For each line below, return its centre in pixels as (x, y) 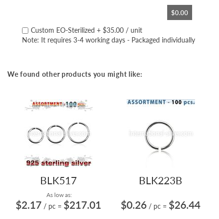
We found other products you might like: (75, 74)
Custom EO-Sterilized (63, 30)
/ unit (134, 30)
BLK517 (58, 180)
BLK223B (161, 180)
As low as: (58, 195)
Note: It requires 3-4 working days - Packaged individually (109, 40)
